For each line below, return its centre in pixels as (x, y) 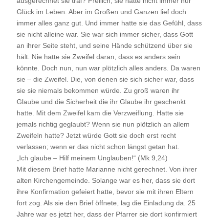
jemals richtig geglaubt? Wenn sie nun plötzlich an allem (103, 124)
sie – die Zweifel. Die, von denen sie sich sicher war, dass (105, 79)
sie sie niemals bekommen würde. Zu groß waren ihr (98, 90)
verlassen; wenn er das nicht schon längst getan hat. (98, 146)
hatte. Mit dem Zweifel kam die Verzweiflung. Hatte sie (100, 113)
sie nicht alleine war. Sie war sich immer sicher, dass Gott (105, 34)
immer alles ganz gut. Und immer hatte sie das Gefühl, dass (109, 23)
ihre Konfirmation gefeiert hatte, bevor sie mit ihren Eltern (105, 191)
